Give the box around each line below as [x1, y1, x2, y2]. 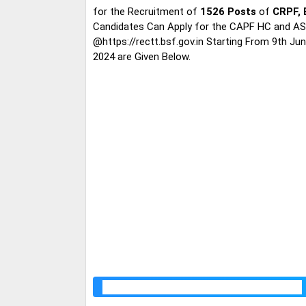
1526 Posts [200, 5, 256, 18]
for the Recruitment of [93, 5, 200, 18]
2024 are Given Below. [93, 51, 191, 64]
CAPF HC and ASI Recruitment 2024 [102, 280, 302, 295]
